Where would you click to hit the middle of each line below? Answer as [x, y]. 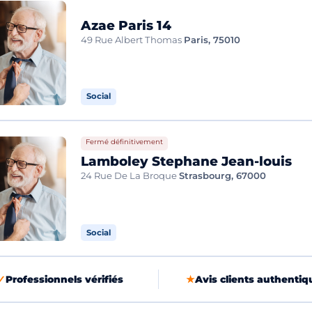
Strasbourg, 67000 [223, 175]
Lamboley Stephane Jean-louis [187, 161]
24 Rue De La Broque [129, 175]
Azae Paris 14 [126, 25]
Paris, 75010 [212, 39]
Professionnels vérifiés [64, 280]
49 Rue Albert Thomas [132, 39]
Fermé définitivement [124, 141]
